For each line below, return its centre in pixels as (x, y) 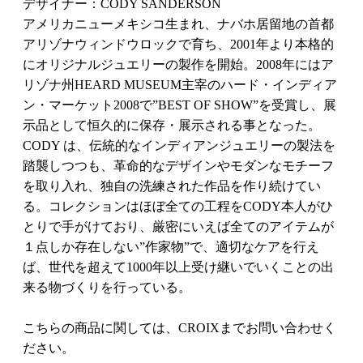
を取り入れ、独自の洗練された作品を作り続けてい (172, 186)
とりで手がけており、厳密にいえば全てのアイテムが (178, 227)
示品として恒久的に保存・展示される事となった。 (172, 126)
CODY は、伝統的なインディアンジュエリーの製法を (179, 146)
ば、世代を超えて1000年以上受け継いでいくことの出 (178, 267)
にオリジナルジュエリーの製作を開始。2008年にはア (178, 65)
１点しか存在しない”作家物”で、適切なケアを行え (171, 247)
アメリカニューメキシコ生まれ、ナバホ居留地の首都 (178, 24)
